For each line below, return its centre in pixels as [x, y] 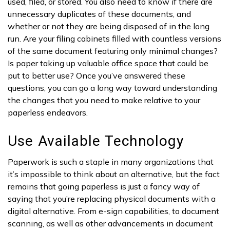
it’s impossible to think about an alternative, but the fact [114, 174]
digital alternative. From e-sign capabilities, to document [113, 211]
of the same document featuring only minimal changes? [113, 51]
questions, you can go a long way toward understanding [112, 88]
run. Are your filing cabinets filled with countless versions [114, 38]
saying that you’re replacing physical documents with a [112, 199]
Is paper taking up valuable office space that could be [108, 63]
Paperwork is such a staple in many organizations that [111, 162]
